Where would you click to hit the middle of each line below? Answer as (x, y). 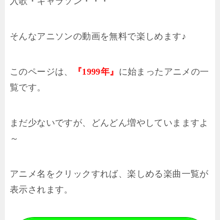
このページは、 (41, 72)
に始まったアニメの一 (164, 72)
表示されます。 (41, 190)
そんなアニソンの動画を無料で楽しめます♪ (98, 36)
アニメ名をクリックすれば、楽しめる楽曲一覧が (109, 174)
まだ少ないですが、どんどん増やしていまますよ (109, 123)
